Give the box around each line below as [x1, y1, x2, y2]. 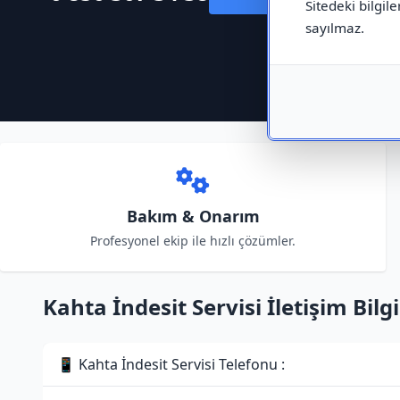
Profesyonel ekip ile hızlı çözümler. [90, 232, 296, 249]
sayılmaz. [304, 19, 364, 37]
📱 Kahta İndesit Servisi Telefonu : [57, 354, 285, 374]
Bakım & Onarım [126, 205, 260, 227]
